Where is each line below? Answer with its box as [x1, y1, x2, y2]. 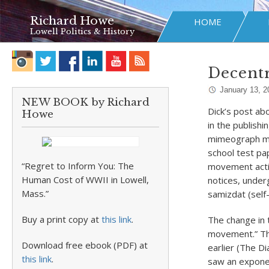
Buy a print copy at [22, 213, 101, 225]
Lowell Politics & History [30, 26, 134, 37]
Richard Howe [30, 14, 114, 28]
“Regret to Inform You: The [22, 160, 134, 172]
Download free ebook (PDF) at [22, 239, 148, 251]
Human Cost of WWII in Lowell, [22, 174, 149, 186]
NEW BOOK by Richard [22, 96, 150, 109]
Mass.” [22, 187, 49, 199]
